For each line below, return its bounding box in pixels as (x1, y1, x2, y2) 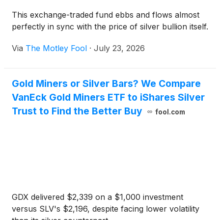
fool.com (155, 108, 185, 116)
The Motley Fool (26, 43, 87, 53)
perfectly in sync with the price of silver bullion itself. (12, 22, 208, 31)
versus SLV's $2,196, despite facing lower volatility (12, 204, 199, 214)
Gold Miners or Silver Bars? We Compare (12, 78, 201, 89)
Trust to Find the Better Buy (12, 105, 142, 117)
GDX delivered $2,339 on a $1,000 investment (12, 192, 183, 202)
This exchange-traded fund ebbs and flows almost (12, 10, 199, 20)
